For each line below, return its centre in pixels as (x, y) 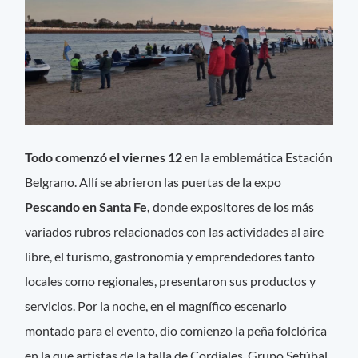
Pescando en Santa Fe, (89, 206)
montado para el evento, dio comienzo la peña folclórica (176, 330)
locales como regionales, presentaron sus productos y (171, 280)
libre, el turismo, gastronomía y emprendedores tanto (170, 256)
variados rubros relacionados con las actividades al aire (175, 231)
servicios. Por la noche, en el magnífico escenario (156, 305)
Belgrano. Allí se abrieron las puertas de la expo (153, 181)
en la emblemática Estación (259, 157)
